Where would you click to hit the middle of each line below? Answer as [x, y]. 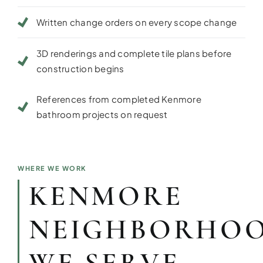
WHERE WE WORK [52, 168]
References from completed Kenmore [119, 99]
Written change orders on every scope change [136, 22]
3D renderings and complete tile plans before [134, 53]
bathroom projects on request [102, 114]
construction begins [80, 68]
